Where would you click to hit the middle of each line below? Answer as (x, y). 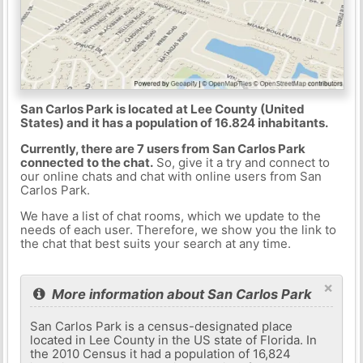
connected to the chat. (86, 162)
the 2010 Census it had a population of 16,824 (161, 353)
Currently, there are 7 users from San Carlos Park (162, 148)
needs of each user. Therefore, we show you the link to (178, 229)
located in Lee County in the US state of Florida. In (174, 340)
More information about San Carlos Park (181, 294)
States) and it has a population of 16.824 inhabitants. (174, 122)
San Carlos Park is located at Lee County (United (162, 109)
